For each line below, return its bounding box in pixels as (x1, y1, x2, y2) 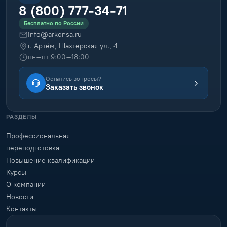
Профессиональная (6, 132, 70, 141)
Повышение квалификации (6, 156, 95, 165)
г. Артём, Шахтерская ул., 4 (28, 42, 118, 51)
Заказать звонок (46, 82, 103, 92)
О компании (6, 180, 46, 190)
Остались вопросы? (46, 74, 101, 82)
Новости (6, 193, 33, 202)
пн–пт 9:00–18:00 (28, 53, 89, 62)
